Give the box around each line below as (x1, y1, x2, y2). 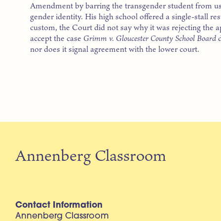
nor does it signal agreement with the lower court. (30, 43, 200, 55)
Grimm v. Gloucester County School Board (83, 32, 217, 44)
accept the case (30, 32, 84, 44)
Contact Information (15, 201, 103, 210)
